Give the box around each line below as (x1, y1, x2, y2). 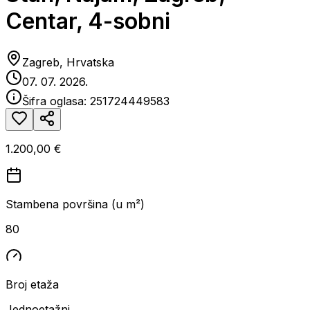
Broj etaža (6, 277, 59, 291)
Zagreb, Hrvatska (22, 55, 114, 69)
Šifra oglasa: (22, 93, 90, 108)
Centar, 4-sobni (6, 8, 170, 35)
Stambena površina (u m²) (6, 197, 145, 211)
